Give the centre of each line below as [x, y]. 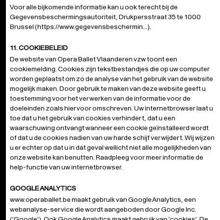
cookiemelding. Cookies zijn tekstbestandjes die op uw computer [110, 69]
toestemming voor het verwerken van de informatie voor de [100, 98]
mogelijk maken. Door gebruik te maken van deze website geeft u [108, 88]
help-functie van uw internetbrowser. [66, 167]
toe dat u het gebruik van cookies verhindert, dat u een [93, 118]
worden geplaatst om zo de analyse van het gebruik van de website [111, 79]
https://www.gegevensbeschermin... [92, 27]
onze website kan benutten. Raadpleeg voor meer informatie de [107, 157]
